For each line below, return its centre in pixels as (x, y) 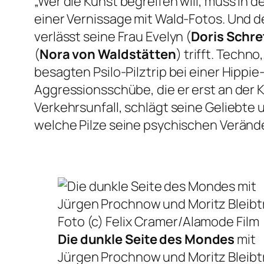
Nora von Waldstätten (108, 55)
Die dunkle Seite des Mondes (146, 240)
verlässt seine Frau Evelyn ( (113, 37)
